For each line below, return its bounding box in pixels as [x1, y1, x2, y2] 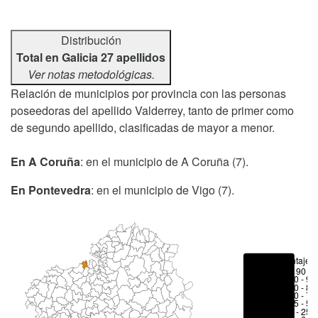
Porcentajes [268, 253, 315, 266]
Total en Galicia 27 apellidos [16, 49, 165, 65]
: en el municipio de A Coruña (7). [80, 153, 248, 170]
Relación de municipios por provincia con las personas [11, 85, 286, 102]
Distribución [60, 32, 121, 48]
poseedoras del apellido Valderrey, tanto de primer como [11, 102, 294, 119]
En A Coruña [11, 153, 80, 170]
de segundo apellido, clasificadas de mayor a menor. [11, 119, 275, 136]
